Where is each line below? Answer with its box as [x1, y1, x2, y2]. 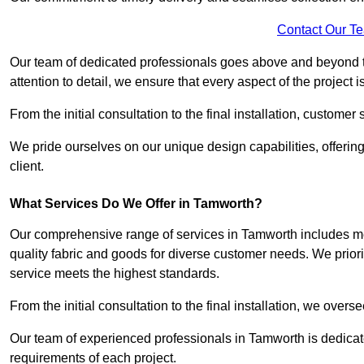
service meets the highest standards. [10, 266, 219, 281]
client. [10, 159, 44, 174]
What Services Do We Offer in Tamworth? [10, 197, 262, 211]
